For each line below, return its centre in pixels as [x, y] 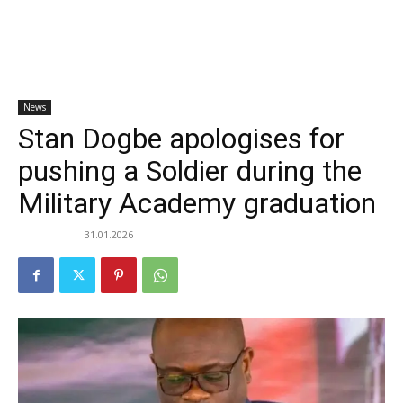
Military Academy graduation [197, 204]
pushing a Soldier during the [190, 171]
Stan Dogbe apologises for [181, 139]
